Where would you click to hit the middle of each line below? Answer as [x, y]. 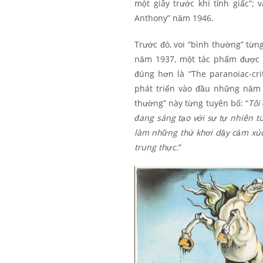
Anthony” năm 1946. [174, 18]
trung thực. [156, 147]
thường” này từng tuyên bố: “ [191, 103]
